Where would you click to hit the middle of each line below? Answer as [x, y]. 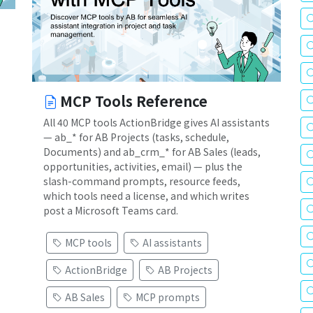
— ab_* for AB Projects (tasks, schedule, [136, 137]
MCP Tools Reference [134, 101]
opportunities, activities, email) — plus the [143, 167]
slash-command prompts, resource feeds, [142, 181]
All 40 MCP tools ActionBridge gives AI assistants [156, 123]
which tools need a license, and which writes [146, 196]
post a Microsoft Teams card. [111, 211]
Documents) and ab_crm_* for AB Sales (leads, [152, 152]
